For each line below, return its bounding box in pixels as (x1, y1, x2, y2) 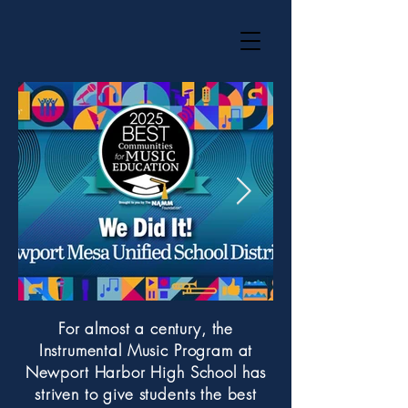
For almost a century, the (57, 318, 234, 339)
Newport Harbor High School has (25, 362, 267, 382)
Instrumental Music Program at (38, 340, 253, 361)
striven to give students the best (34, 383, 258, 404)
